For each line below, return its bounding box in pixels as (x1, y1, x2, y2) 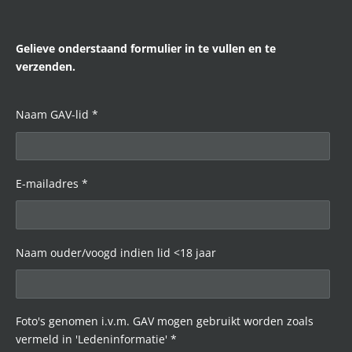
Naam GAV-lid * (16, 107, 98, 122)
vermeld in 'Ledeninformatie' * (16, 332, 177, 347)
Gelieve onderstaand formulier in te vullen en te (16, 41, 276, 56)
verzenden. (16, 59, 75, 74)
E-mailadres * (16, 175, 88, 191)
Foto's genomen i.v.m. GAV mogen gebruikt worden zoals (16, 313, 313, 329)
